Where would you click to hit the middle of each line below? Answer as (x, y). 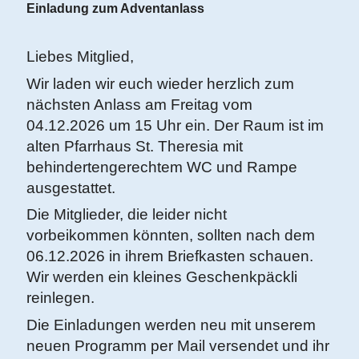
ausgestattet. (71, 188)
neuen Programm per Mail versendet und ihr (178, 345)
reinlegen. (61, 298)
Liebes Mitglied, (80, 56)
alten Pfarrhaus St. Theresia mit (135, 146)
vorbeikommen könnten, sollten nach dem (171, 235)
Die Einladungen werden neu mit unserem (171, 325)
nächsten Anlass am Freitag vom (139, 104)
